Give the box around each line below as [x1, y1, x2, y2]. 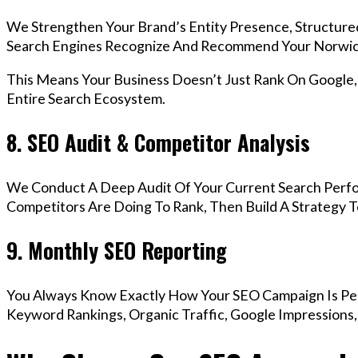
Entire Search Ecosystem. [6, 89, 165, 107]
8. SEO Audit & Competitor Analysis [6, 126, 310, 159]
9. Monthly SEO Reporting [6, 234, 227, 267]
